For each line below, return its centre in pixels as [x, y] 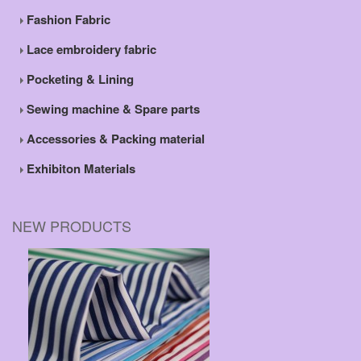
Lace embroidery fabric [90, 50]
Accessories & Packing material [114, 139]
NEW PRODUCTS [72, 226]
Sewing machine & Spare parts [112, 109]
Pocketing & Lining [79, 79]
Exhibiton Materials [79, 169]
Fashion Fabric [67, 20]
